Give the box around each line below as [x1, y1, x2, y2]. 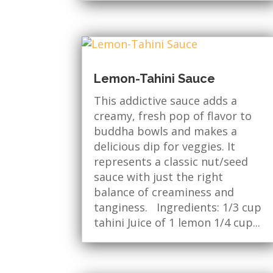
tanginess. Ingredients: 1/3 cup [94, 200, 262, 215]
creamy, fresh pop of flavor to [94, 108, 252, 124]
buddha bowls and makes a [94, 124, 238, 139]
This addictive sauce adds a [94, 93, 238, 108]
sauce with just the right [94, 169, 224, 185]
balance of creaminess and [94, 185, 235, 200]
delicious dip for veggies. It [94, 139, 236, 154]
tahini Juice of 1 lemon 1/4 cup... [94, 215, 261, 230]
